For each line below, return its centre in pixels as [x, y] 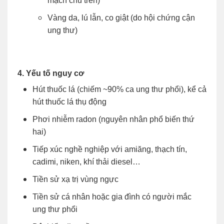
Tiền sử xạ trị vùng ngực [75, 179]
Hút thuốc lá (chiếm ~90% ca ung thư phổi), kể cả [119, 89]
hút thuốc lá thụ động [69, 101]
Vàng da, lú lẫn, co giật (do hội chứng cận [121, 17]
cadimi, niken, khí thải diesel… [86, 161]
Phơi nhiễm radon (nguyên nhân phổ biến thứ [113, 119]
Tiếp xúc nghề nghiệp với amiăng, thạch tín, [110, 149]
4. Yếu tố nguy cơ [51, 73]
